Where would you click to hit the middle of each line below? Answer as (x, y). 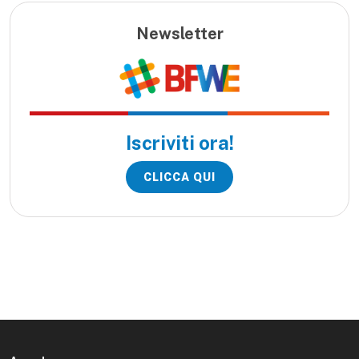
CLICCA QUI (179, 177)
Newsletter (179, 33)
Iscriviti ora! (179, 142)
